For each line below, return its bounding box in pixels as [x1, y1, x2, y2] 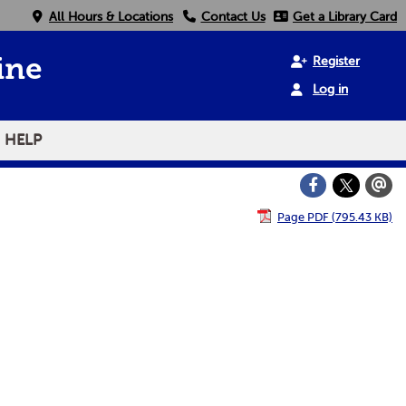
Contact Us [200, 8, 266, 24]
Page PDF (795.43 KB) [277, 208, 392, 225]
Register [313, 53, 360, 70]
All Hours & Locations [49, 8, 173, 24]
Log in [313, 81, 348, 98]
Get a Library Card [293, 8, 397, 24]
